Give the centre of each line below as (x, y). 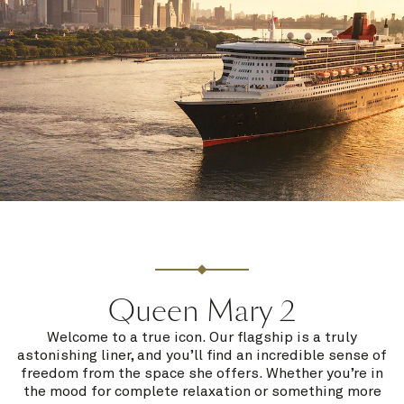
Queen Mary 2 (202, 311)
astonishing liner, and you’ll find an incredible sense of (202, 355)
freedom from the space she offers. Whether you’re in (202, 373)
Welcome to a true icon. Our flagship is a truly (202, 337)
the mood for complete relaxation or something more (202, 391)
